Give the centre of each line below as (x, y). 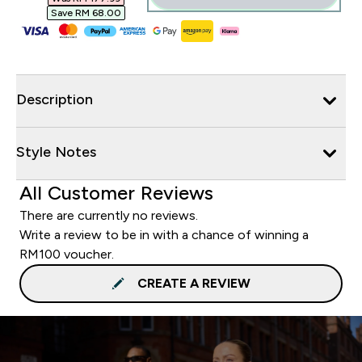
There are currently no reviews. (109, 215)
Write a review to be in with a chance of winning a (164, 234)
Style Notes (56, 152)
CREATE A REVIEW (194, 283)
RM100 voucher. (67, 254)
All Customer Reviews (116, 192)
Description (55, 99)
